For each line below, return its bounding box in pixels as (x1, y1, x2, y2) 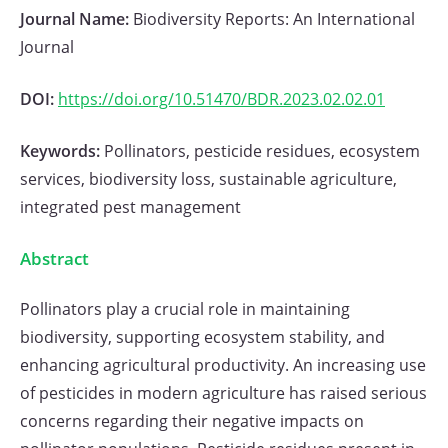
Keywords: (20, 140, 104, 162)
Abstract (20, 246, 89, 270)
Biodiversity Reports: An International (133, 8, 415, 30)
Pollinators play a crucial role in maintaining (20, 298, 350, 320)
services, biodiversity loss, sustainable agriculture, (20, 168, 397, 190)
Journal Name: (20, 8, 133, 30)
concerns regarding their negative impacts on (20, 410, 364, 432)
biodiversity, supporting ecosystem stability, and (20, 326, 385, 348)
